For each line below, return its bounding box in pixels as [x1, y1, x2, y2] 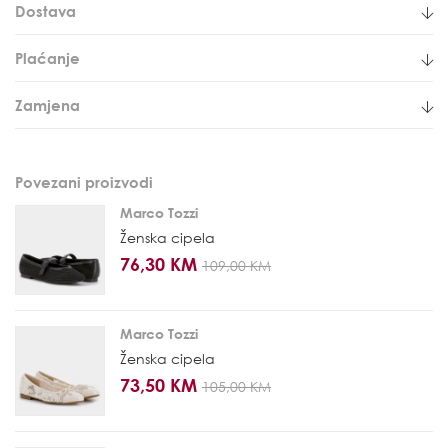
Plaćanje [15, 49, 80, 68]
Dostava [15, 2, 76, 21]
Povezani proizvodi [15, 173, 153, 192]
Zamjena [15, 96, 80, 115]
